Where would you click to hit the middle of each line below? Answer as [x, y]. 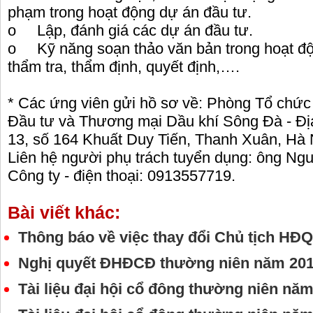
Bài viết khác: [64, 213]
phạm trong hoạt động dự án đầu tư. [130, 13]
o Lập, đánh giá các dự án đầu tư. [130, 31]
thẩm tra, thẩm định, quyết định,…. [124, 67]
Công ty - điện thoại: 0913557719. [122, 176]
